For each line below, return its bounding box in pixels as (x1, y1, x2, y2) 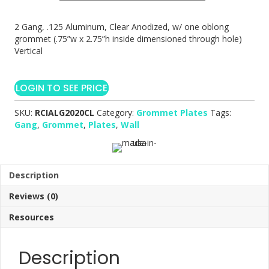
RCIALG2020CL (35, 107, 94, 118)
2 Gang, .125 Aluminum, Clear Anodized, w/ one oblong (14, 21, 229, 32)
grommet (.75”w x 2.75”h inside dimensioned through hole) (14, 33, 242, 44)
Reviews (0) (9, 190, 58, 202)
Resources (9, 211, 54, 223)
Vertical (14, 45, 43, 56)
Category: (97, 107, 136, 118)
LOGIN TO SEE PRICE (16, 81, 107, 95)
